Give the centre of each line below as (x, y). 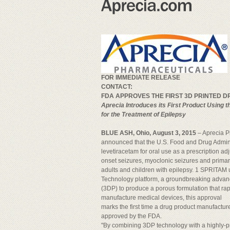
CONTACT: (117, 87)
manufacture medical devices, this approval (161, 198)
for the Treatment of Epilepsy (143, 114)
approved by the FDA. (131, 216)
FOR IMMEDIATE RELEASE (141, 78)
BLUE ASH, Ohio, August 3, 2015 (149, 133)
